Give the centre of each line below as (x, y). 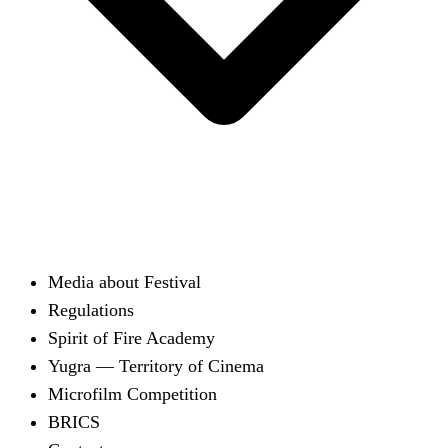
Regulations (91, 310)
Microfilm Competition (132, 394)
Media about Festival (124, 282)
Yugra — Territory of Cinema (156, 366)
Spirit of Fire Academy (131, 338)
